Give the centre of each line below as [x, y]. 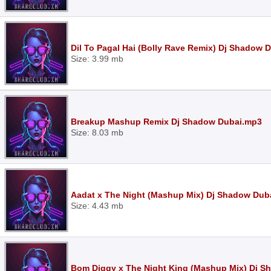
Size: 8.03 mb [97, 132]
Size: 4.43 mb [97, 206]
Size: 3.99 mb [97, 59]
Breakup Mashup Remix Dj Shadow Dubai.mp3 [166, 122]
